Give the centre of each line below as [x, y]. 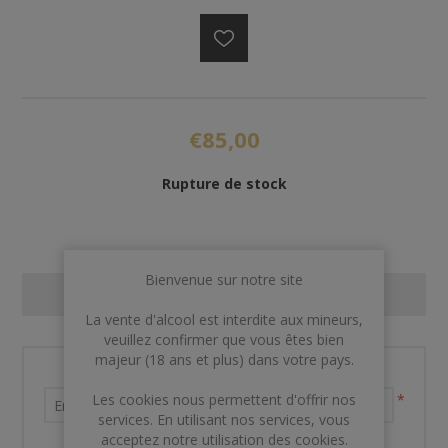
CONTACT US [224, 295]
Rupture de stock [224, 184]
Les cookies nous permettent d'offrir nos [224, 399]
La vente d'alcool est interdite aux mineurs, [224, 319]
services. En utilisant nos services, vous [224, 419]
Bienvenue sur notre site [224, 279]
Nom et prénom [224, 373]
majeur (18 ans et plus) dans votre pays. [224, 359]
